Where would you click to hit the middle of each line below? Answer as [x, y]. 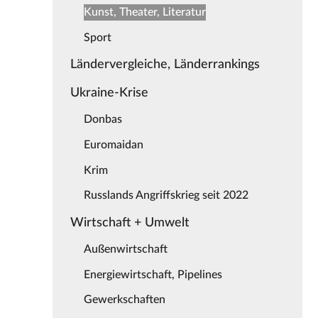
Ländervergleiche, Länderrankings [165, 64]
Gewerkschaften [125, 300]
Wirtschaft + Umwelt [130, 222]
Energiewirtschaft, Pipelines [153, 274]
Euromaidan [114, 145]
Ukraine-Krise [109, 93]
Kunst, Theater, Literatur [145, 12]
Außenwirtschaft [126, 249]
